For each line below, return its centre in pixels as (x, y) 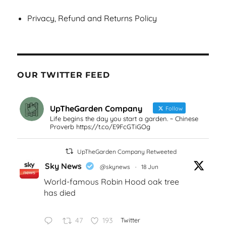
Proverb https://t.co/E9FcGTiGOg (100, 127)
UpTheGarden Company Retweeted (127, 152)
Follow (174, 108)
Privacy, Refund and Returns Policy (92, 18)
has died (60, 193)
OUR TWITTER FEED (64, 75)
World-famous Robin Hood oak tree (112, 182)
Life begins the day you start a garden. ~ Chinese (124, 119)
